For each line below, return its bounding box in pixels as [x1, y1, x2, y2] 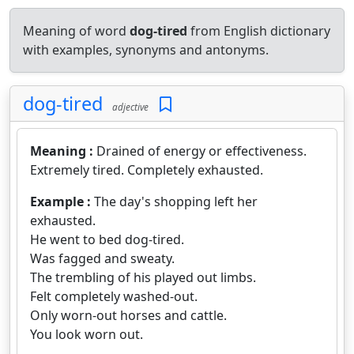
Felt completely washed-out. [30, 288, 198, 305]
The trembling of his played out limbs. [30, 269, 256, 286]
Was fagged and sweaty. [30, 250, 175, 267]
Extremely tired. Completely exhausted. [30, 161, 263, 179]
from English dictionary [187, 22, 330, 40]
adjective [107, 100, 149, 113]
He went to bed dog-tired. [30, 231, 184, 248]
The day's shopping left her [94, 193, 258, 210]
